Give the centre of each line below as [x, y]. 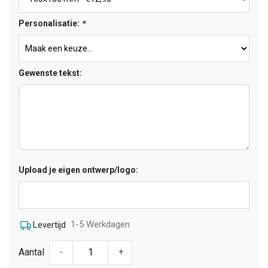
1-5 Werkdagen [100, 224]
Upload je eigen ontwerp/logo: [78, 170]
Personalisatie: [50, 23]
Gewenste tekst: [50, 73]
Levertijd [49, 225]
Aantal [31, 252]
